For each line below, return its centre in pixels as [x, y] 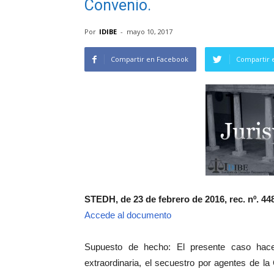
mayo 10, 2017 [150, 31]
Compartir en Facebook [150, 59]
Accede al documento [128, 215]
